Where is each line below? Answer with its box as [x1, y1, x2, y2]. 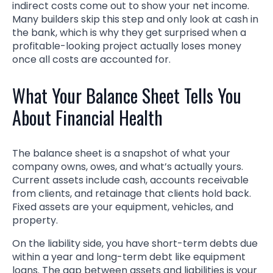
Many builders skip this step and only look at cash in [12, 12, 258, 26]
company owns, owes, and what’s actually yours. [12, 159, 243, 174]
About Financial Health [12, 103, 163, 131]
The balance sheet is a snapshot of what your [12, 146, 230, 160]
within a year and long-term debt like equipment [12, 249, 246, 264]
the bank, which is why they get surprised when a [12, 25, 246, 40]
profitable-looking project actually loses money [12, 38, 241, 53]
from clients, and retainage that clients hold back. [12, 186, 251, 200]
